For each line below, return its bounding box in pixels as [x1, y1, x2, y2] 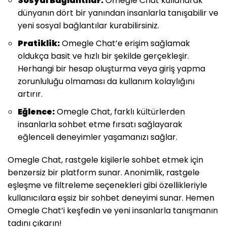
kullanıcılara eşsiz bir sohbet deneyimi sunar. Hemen [8, 192, 214, 204]
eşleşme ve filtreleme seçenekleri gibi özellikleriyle [8, 179, 207, 191]
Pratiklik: [18, 37, 60, 49]
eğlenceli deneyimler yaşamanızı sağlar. [18, 131, 177, 143]
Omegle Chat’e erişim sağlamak [60, 37, 190, 49]
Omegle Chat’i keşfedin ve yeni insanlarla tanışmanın [8, 204, 218, 216]
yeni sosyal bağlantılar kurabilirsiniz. [18, 19, 159, 31]
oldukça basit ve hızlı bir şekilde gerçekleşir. [18, 50, 189, 62]
